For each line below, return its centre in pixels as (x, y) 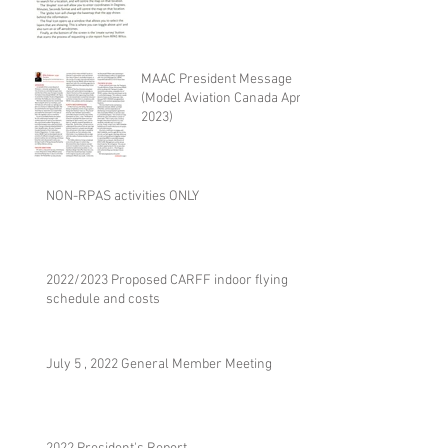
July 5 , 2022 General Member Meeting (159, 364)
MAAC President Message (216, 79)
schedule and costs (103, 299)
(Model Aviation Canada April (225, 98)
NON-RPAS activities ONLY (122, 196)
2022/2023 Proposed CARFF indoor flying (167, 280)
